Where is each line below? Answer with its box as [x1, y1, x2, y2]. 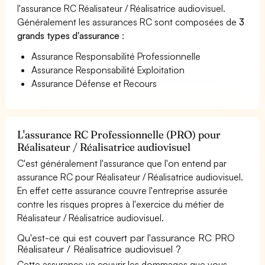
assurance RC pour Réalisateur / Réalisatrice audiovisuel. [17, 170, 244, 183]
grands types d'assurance [17, 29, 122, 41]
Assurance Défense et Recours [31, 77, 157, 89]
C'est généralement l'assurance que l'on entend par [17, 157, 227, 169]
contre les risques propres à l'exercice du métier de [17, 198, 225, 210]
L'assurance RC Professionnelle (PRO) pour [17, 127, 221, 141]
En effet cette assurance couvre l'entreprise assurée [17, 184, 228, 196]
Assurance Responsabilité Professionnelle [31, 50, 201, 62]
